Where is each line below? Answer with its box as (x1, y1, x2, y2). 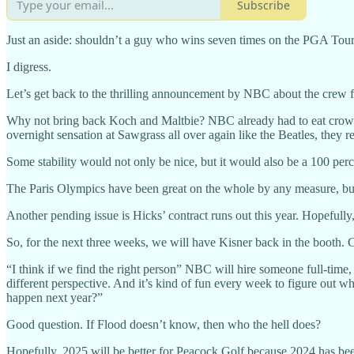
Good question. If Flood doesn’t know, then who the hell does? (6, 318, 321, 332)
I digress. (6, 60, 51, 74)
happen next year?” (6, 291, 103, 305)
